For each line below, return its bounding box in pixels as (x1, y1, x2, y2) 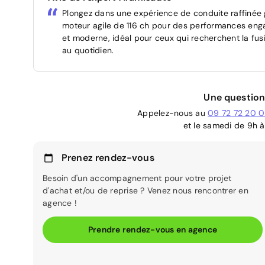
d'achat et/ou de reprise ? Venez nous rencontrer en (43, 185, 248, 196)
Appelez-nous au (137, 107, 208, 118)
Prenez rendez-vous (62, 151, 154, 164)
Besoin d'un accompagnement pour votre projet (43, 172, 231, 183)
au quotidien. (62, 44, 114, 56)
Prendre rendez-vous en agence (88, 224, 218, 235)
